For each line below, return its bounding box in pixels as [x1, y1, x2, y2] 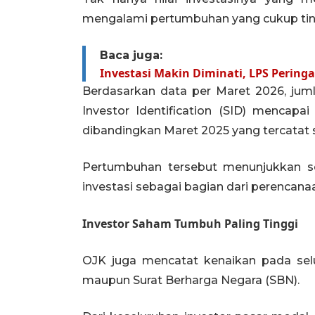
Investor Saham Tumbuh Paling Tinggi [82, 216, 298, 231]
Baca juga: [100, 49, 162, 62]
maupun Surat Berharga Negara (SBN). [82, 274, 300, 287]
